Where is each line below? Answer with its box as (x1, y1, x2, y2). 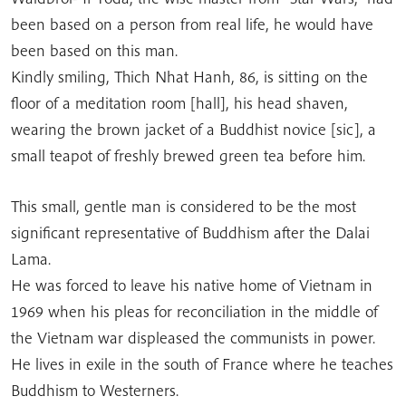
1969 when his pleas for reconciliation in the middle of (11, 301, 378, 322)
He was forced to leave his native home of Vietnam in (11, 275, 372, 295)
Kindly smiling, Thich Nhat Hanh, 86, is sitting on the (11, 66, 368, 87)
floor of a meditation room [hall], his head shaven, (11, 92, 348, 113)
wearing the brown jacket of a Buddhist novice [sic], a (11, 119, 376, 140)
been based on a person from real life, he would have (11, 14, 373, 34)
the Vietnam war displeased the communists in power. (11, 327, 375, 348)
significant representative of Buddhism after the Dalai (11, 222, 370, 243)
